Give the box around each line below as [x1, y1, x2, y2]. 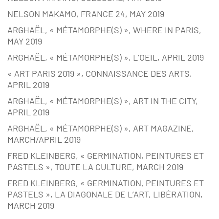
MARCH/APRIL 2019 [7, 134, 81, 145]
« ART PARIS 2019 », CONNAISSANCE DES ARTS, [7, 68, 192, 79]
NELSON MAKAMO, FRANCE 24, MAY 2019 [7, 8, 164, 20]
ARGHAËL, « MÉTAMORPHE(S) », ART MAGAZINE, [7, 123, 194, 134]
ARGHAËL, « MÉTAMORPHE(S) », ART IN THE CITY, [7, 95, 198, 107]
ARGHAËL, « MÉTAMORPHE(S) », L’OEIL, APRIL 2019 [7, 52, 204, 63]
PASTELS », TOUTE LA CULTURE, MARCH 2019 [7, 161, 183, 173]
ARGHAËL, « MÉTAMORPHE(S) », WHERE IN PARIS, [7, 24, 201, 36]
